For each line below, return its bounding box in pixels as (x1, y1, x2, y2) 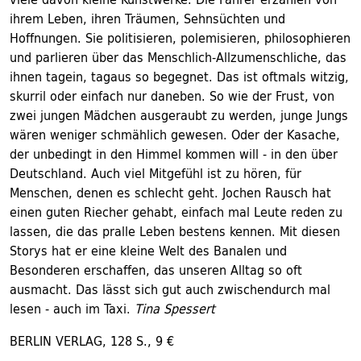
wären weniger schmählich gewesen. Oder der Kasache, (10, 123, 340, 146)
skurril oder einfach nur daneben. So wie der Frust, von (10, 85, 334, 107)
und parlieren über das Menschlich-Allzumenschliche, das (10, 46, 346, 68)
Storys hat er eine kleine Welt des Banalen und (10, 239, 287, 262)
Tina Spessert (135, 297, 215, 320)
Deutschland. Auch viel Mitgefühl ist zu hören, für (10, 162, 301, 185)
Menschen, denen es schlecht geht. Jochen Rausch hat (10, 181, 331, 204)
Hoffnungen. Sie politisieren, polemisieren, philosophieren (10, 27, 351, 49)
